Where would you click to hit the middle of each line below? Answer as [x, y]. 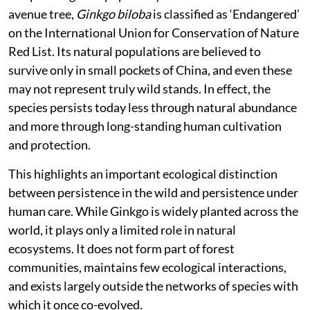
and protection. [49, 144]
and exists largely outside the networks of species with [153, 285]
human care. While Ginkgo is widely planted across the [153, 211]
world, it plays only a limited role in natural [122, 229]
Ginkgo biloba [113, 13]
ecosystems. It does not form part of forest [121, 248]
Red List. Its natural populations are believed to [135, 51]
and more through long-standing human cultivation [145, 126]
